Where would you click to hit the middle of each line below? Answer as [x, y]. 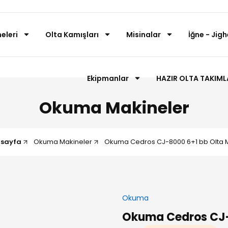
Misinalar [144, 35]
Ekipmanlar [108, 78]
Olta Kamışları [72, 35]
